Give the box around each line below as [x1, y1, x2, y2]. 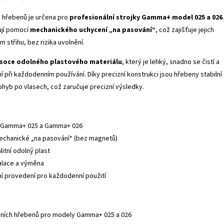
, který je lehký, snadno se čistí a [122, 56, 219, 67]
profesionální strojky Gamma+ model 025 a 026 [69, 12, 222, 22]
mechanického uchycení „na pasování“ [30, 24, 155, 35]
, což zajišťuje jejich [155, 24, 214, 35]
